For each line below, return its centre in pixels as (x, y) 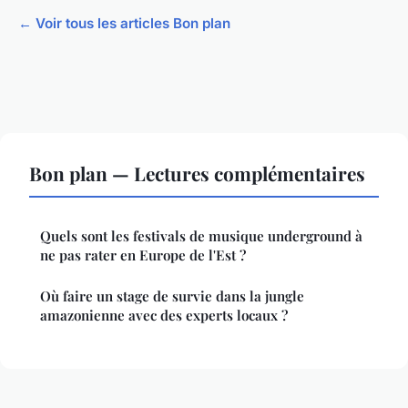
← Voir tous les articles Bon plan (124, 24)
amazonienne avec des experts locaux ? (164, 316)
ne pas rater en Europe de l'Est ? (143, 255)
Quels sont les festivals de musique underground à (201, 236)
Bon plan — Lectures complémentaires (197, 173)
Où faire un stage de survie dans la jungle (172, 296)
